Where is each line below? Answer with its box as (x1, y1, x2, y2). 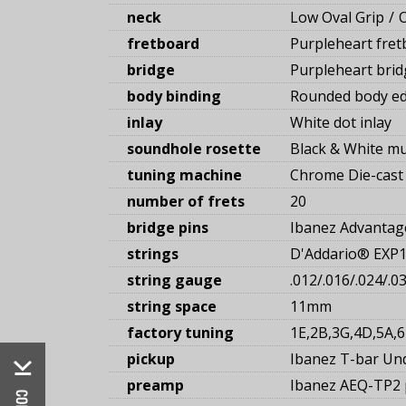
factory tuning (127, 323, 234, 343)
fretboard (127, 34, 199, 54)
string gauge (127, 270, 222, 291)
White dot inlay (290, 112, 391, 133)
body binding (127, 86, 221, 107)
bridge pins (127, 217, 208, 238)
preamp (127, 375, 184, 396)
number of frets (127, 191, 245, 212)
